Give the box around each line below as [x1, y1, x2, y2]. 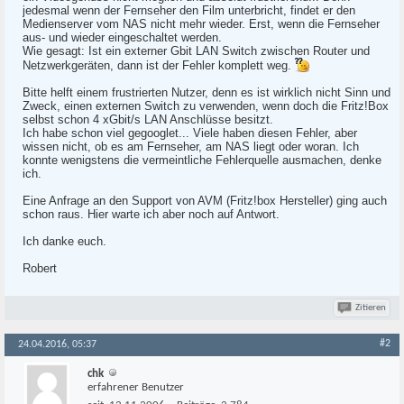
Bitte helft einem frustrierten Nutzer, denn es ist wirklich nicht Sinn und [23, 86, 390, 99]
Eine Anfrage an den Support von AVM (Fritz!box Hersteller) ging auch [23, 194, 387, 207]
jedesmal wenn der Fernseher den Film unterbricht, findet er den [23, 4, 355, 17]
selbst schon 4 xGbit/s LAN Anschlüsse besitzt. [23, 113, 273, 126]
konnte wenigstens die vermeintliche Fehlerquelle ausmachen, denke [23, 153, 381, 167]
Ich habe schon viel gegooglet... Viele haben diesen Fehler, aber [23, 126, 357, 140]
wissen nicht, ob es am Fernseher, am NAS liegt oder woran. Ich [23, 140, 359, 153]
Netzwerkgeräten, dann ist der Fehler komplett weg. [23, 59, 295, 72]
